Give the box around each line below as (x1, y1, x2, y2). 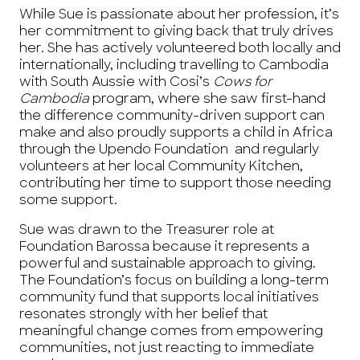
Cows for (213, 76, 272, 89)
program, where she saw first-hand (89, 93, 325, 106)
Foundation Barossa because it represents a (19, 241, 309, 254)
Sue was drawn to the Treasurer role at (19, 224, 274, 237)
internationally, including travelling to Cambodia (19, 59, 329, 72)
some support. (19, 194, 117, 207)
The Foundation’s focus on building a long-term (19, 275, 329, 288)
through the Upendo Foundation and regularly (19, 144, 319, 157)
